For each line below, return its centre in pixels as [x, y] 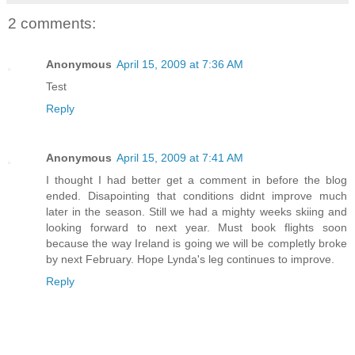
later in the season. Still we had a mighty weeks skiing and [197, 212]
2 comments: [52, 23]
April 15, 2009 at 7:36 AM [180, 65]
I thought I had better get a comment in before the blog [197, 180]
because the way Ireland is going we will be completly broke [197, 244]
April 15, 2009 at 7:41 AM [180, 158]
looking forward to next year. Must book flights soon [197, 228]
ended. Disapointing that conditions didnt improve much [197, 196]
